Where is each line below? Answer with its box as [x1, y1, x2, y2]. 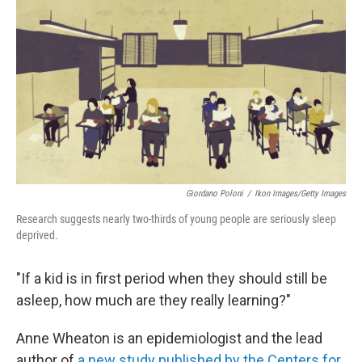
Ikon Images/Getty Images [255, 188, 346, 199]
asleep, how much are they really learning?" [16, 292, 291, 309]
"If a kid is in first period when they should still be [16, 270, 327, 287]
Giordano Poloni [186, 188, 243, 199]
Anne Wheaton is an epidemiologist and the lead [16, 330, 322, 347]
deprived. [16, 229, 58, 242]
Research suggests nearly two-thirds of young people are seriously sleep [16, 213, 336, 225]
